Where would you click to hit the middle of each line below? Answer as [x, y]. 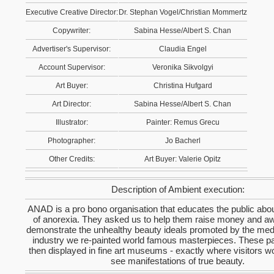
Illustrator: [72, 122]
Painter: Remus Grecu [183, 122]
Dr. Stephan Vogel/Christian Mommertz [183, 12]
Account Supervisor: [72, 67]
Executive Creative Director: [72, 12]
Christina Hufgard [183, 86]
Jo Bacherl [183, 141]
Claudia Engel [183, 49]
